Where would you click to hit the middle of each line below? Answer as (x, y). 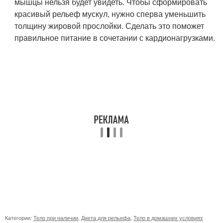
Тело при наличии (56, 217)
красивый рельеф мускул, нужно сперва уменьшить (110, 13)
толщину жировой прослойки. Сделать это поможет (110, 25)
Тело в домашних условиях (168, 217)
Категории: (19, 217)
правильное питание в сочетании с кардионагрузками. (115, 37)
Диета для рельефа (106, 217)
